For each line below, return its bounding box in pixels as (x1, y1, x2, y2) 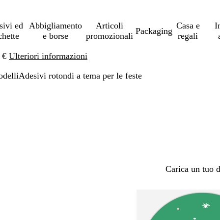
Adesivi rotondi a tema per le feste (19, 71, 142, 81)
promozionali (85, 31, 133, 41)
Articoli (95, 21, 123, 30)
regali (178, 31, 198, 41)
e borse (43, 31, 69, 41)
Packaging (135, 26, 172, 36)
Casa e (176, 21, 200, 30)
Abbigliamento (29, 21, 82, 30)
